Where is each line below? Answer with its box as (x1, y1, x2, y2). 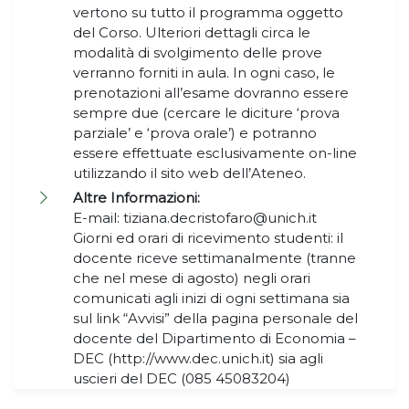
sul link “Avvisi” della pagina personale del (73, 309, 358, 328)
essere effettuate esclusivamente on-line (73, 144, 357, 163)
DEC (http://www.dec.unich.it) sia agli (73, 350, 323, 368)
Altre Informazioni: (73, 189, 200, 207)
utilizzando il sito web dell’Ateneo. (73, 164, 309, 183)
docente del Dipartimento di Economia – (73, 330, 356, 348)
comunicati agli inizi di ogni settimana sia (73, 289, 350, 308)
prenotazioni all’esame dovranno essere (73, 84, 349, 102)
